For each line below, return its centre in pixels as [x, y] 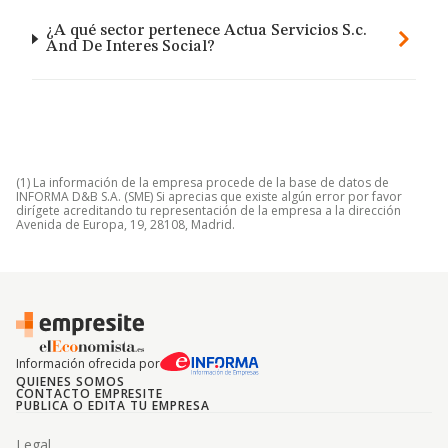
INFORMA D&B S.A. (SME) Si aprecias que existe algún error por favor [209, 196]
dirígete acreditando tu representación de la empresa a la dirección [208, 210]
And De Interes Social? [130, 47]
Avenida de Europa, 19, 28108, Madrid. [125, 224]
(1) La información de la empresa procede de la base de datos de [202, 182]
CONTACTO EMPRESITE [90, 393]
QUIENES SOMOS [70, 381]
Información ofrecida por [88, 363]
